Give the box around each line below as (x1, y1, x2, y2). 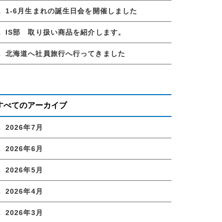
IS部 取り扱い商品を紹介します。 (5, 28, 126, 36)
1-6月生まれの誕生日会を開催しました (5, 6, 138, 15)
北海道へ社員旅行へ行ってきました (5, 49, 125, 57)
